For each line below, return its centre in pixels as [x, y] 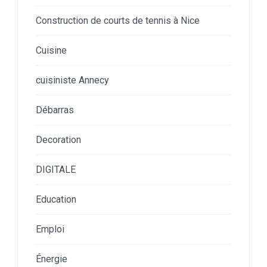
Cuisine [51, 51]
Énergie [52, 259]
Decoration [58, 140]
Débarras [55, 110]
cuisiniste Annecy [72, 80]
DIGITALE [56, 170]
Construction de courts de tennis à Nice [118, 21]
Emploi [50, 229]
